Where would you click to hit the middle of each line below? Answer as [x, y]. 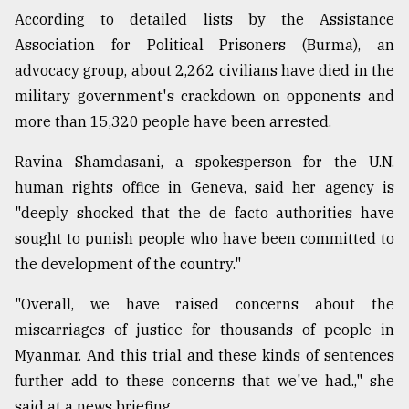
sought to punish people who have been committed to [204, 238]
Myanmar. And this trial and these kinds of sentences [204, 355]
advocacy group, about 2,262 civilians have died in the [204, 70]
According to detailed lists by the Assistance [204, 19]
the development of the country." [128, 263]
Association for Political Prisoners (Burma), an [204, 44]
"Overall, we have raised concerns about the [204, 304]
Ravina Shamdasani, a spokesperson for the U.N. [204, 161]
